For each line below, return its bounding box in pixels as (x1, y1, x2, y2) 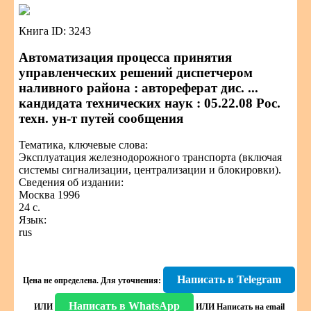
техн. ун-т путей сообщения (19, 111, 183, 126)
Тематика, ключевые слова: (19, 139, 148, 151)
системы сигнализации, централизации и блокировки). (19, 164, 281, 176)
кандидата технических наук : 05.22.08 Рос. (19, 96, 280, 110)
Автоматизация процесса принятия (19, 50, 232, 65)
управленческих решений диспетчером (19, 65, 253, 80)
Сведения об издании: (19, 176, 124, 188)
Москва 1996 (19, 189, 80, 201)
